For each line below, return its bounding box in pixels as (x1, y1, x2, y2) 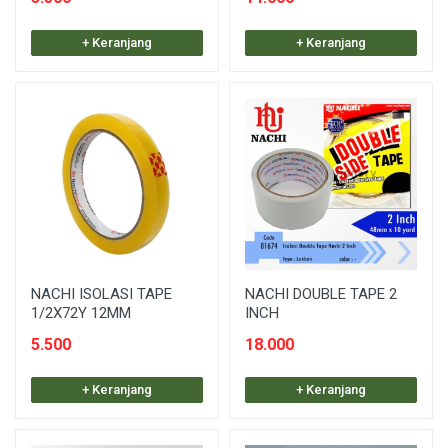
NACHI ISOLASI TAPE (31, 284, 172, 303)
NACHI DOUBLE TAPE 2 (245, 284, 397, 303)
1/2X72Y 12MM (31, 303, 131, 322)
